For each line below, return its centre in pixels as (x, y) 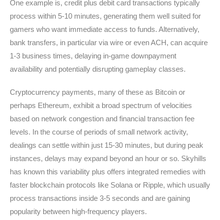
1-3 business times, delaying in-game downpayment (93, 56)
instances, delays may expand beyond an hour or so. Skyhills (108, 158)
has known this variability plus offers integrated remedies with (108, 172)
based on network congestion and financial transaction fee (102, 119)
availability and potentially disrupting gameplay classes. (98, 69)
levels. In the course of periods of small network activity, (99, 132)
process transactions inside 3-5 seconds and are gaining (100, 198)
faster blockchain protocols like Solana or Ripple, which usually (110, 185)
